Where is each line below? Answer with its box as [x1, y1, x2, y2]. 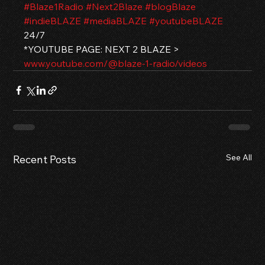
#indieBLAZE [24, 14, 82, 27]
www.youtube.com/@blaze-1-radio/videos [24, 57, 208, 69]
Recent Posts [13, 152, 77, 166]
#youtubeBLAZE [149, 14, 224, 27]
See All [225, 151, 252, 163]
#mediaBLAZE [83, 14, 147, 27]
